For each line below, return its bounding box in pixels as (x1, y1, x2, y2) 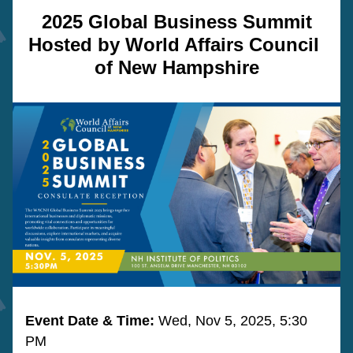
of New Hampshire (94, 57, 259, 78)
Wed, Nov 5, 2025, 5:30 (158, 313, 307, 329)
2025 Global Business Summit (41, 11, 312, 32)
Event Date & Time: (25, 313, 158, 329)
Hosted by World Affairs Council (28, 34, 319, 55)
